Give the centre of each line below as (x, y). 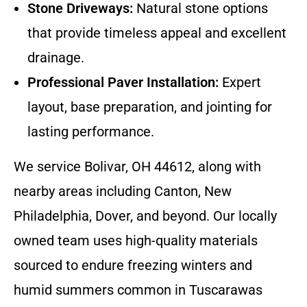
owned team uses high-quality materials (136, 240)
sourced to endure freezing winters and (133, 265)
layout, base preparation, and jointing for (150, 107)
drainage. (56, 57)
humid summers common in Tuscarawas (138, 290)
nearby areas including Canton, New (123, 191)
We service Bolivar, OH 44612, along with (137, 166)
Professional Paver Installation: (123, 82)
